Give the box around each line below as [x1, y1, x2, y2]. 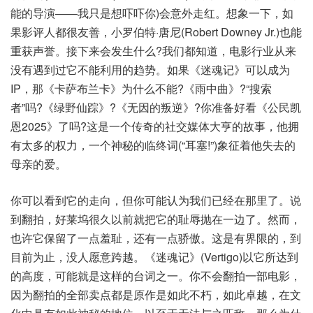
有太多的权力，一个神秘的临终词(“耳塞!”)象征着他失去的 [10, 137, 296, 154]
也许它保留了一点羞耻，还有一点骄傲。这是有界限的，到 [10, 230, 301, 247]
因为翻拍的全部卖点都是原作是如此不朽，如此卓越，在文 [10, 286, 301, 303]
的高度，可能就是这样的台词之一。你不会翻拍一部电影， [10, 268, 301, 284]
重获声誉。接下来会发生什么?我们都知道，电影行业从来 [10, 43, 296, 59]
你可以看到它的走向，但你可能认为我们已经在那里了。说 [10, 192, 301, 209]
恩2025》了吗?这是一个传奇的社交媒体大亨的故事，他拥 [10, 118, 299, 135]
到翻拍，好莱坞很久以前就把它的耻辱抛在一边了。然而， [10, 211, 301, 228]
